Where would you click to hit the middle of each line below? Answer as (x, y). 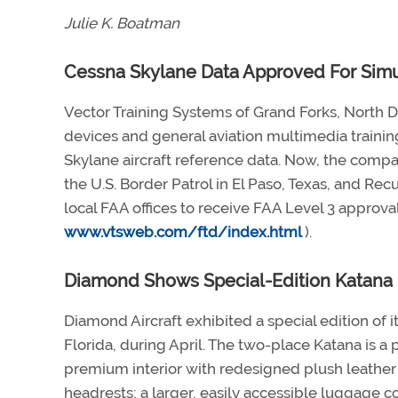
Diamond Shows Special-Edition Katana (228, 281)
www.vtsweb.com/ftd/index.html (184, 232)
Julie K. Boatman (122, 23)
